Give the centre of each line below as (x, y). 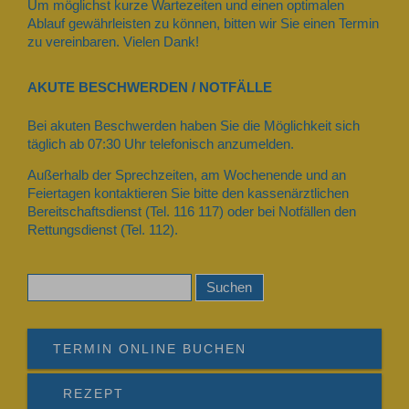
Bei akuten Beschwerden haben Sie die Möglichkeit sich (194, 126)
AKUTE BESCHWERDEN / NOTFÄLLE (150, 87)
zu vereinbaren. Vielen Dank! (113, 42)
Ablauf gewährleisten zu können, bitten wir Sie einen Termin (203, 24)
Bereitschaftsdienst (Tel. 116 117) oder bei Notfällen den (192, 212)
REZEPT (94, 393)
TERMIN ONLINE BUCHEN (150, 349)
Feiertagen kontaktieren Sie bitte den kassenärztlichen (188, 194)
